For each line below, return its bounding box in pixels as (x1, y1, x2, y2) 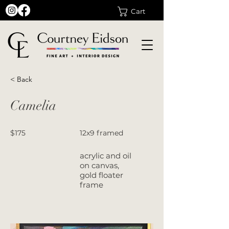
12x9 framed (80, 128, 123, 138)
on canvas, (80, 161, 119, 170)
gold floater (80, 170, 123, 180)
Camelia (10, 98, 56, 114)
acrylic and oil (80, 151, 131, 161)
